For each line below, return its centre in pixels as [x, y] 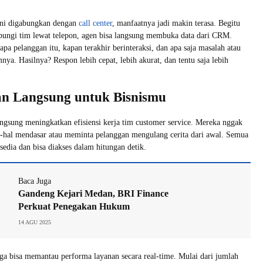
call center [95, 23]
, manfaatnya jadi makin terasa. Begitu [176, 23]
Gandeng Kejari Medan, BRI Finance [93, 193]
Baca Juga [35, 181]
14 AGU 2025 [35, 222]
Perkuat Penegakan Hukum [74, 206]
